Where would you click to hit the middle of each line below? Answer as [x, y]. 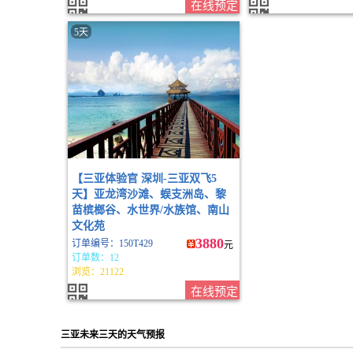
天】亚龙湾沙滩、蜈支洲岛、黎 [149, 194]
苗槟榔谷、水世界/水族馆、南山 [150, 210]
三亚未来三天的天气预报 [113, 335]
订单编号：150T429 [112, 243]
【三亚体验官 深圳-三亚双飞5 [144, 178]
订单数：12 [95, 258]
